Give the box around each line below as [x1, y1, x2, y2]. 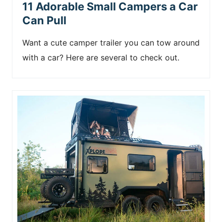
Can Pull [22, 13, 66, 27]
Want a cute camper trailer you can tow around [22, 37, 200, 48]
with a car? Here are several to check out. [22, 52, 179, 62]
